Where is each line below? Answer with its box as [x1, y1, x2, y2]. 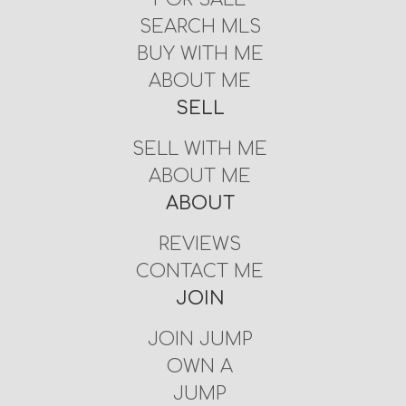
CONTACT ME [136, 260, 265, 282]
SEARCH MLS [139, 15, 261, 37]
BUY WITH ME [136, 43, 264, 64]
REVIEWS [159, 233, 242, 255]
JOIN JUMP [147, 328, 253, 350]
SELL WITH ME [132, 138, 268, 159]
